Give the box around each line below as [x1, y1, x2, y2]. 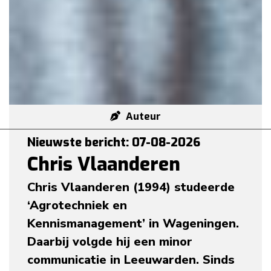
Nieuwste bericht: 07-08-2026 [27, 134, 200, 151]
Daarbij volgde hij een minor [27, 233, 192, 250]
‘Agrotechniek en [27, 197, 127, 214]
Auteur [126, 109, 161, 123]
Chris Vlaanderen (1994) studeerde [27, 178, 235, 195]
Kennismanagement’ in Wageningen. [27, 215, 239, 232]
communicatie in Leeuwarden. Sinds [27, 251, 235, 268]
